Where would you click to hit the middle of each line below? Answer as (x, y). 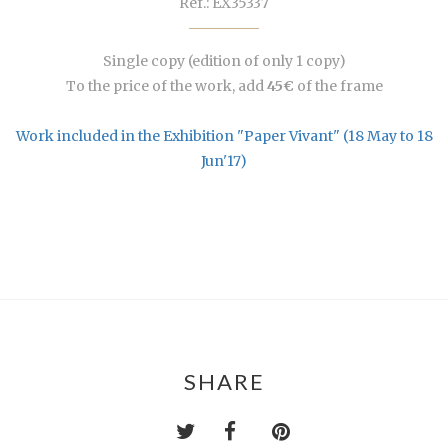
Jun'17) (224, 161)
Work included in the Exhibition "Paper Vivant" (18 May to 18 (224, 136)
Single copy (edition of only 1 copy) (224, 61)
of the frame (338, 86)
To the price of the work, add (166, 86)
